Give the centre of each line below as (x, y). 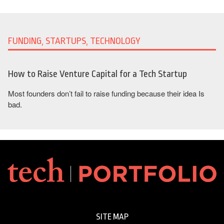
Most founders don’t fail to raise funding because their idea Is (106, 93)
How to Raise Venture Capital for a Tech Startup (97, 74)
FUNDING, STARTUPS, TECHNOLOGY (74, 41)
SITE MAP (112, 217)
